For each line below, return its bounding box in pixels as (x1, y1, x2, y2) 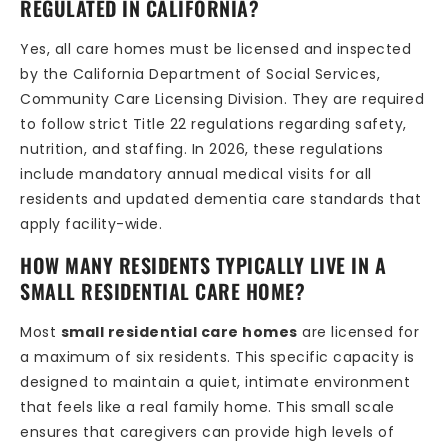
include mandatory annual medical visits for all (20, 164, 372, 185)
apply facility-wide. (20, 214, 162, 235)
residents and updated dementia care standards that (20, 189, 421, 210)
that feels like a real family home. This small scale (20, 396, 394, 417)
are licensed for (297, 321, 419, 342)
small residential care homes (60, 321, 298, 342)
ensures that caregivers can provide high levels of (20, 421, 394, 442)
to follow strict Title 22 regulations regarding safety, (20, 114, 407, 135)
